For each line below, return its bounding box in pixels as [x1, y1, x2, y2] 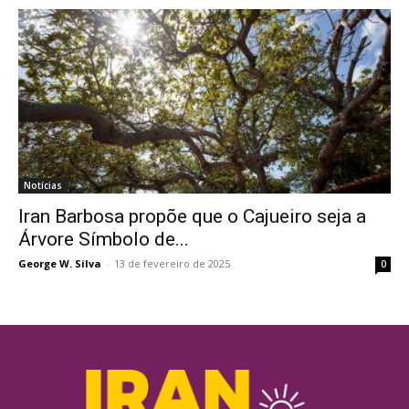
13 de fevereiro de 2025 [114, 256, 230, 270]
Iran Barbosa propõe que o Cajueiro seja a [18, 204, 366, 227]
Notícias [24, 178, 62, 192]
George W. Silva [18, 256, 101, 270]
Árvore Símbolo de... [18, 227, 189, 250]
